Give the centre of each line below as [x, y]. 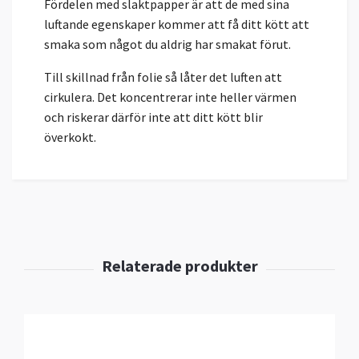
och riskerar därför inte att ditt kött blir [153, 117]
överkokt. [70, 137]
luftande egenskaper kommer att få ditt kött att [177, 24]
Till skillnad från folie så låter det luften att [163, 77]
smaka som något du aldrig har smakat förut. [167, 44]
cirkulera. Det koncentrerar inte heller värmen [170, 97]
